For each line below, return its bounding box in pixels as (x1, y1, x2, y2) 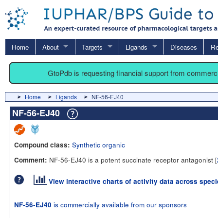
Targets (81, 42, 103, 52)
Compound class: (14, 140, 70, 149)
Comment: (14, 155, 47, 164)
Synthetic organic (72, 139, 125, 149)
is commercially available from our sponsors (52, 199, 187, 209)
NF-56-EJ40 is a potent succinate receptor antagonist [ (47, 154, 217, 164)
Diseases (170, 42, 198, 52)
